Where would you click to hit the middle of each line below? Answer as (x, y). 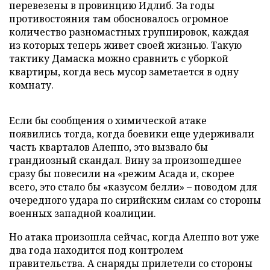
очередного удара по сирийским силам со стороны (135, 200)
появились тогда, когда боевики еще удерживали (132, 134)
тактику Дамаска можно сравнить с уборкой (119, 58)
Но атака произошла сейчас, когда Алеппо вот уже (134, 237)
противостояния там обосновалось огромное (119, 19)
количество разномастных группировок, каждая (129, 32)
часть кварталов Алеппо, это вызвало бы (108, 147)
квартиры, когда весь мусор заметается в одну (124, 72)
